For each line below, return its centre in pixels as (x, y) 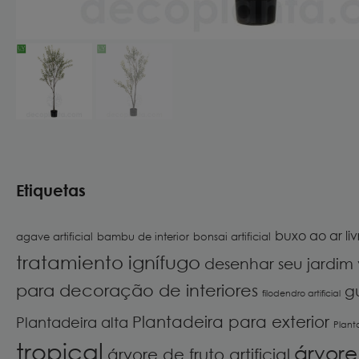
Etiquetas (51, 190)
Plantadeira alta (72, 322)
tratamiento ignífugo (108, 262)
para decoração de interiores (137, 290)
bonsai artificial (232, 236)
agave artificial (54, 236)
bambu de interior (143, 236)
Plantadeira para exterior (231, 321)
